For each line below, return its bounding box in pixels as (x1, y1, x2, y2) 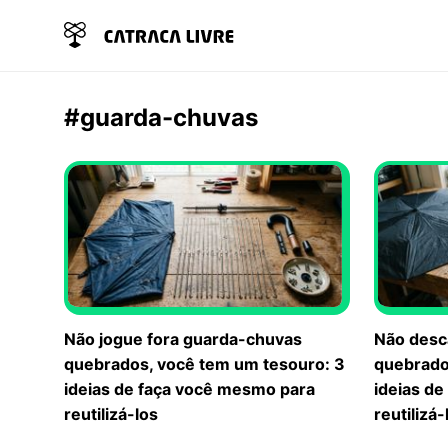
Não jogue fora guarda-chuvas (64, 328, 302, 349)
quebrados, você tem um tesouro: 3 (64, 353, 345, 374)
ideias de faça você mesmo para (64, 378, 315, 399)
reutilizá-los (64, 403, 158, 424)
